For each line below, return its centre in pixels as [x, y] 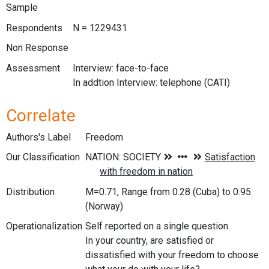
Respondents [34, 28]
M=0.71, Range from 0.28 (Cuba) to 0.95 [168, 192]
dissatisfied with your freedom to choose [172, 255]
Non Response [37, 48]
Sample [22, 8]
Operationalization [44, 226]
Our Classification [43, 157]
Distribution [30, 192]
